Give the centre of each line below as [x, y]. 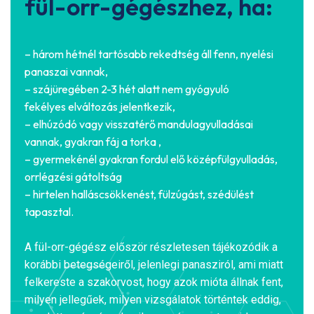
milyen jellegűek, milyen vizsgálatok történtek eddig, [153, 300]
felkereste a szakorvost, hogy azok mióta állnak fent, [154, 282]
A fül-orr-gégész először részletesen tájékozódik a [151, 247]
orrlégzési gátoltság [73, 177]
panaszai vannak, [66, 72]
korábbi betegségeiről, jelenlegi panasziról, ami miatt [154, 265]
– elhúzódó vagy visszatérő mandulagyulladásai [139, 124]
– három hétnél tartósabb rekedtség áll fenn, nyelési [149, 54]
